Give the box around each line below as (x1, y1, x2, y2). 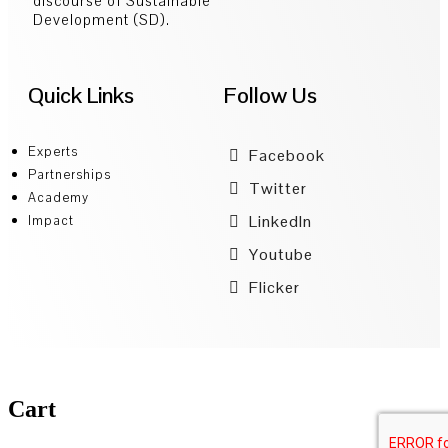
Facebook (245, 144, 325, 166)
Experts (28, 142, 78, 160)
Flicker (245, 276, 300, 298)
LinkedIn (245, 210, 312, 232)
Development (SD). (33, 9, 170, 29)
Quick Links (28, 80, 134, 109)
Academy (28, 188, 89, 206)
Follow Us (224, 80, 317, 109)
